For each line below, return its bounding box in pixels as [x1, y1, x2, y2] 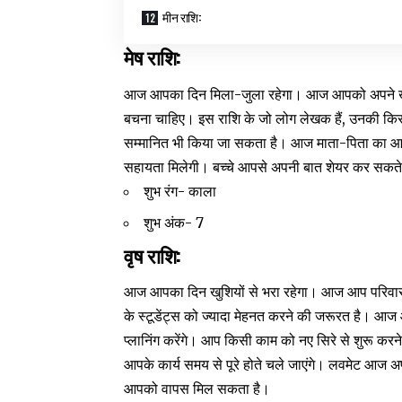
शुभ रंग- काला [144, 181, 217, 200]
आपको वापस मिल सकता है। [124, 380, 271, 398]
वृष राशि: [124, 240, 186, 269]
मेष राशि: [124, 42, 186, 72]
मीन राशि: [162, 7, 204, 27]
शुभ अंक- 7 [144, 213, 205, 232]
